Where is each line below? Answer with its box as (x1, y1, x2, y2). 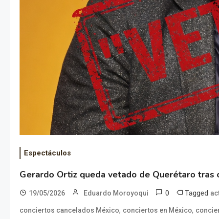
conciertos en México (123, 206, 192, 214)
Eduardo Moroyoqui (84, 189, 149, 197)
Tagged (185, 188, 210, 197)
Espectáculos (24, 148, 71, 157)
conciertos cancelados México (20, 206, 119, 214)
